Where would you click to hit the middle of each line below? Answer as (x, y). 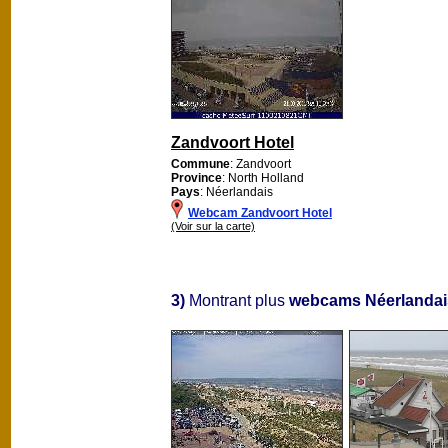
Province (196, 177)
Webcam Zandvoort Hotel (260, 212)
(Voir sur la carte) (213, 225)
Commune (200, 163)
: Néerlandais (236, 191)
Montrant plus (237, 300)
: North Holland (263, 177)
